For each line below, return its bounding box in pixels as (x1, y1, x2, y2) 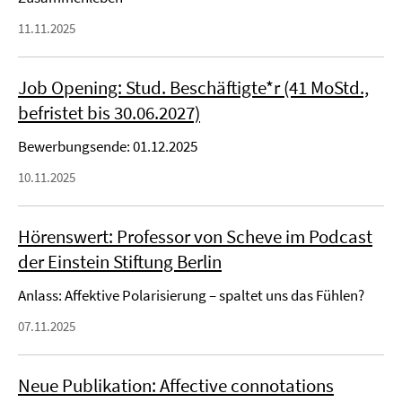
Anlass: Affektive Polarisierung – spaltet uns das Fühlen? (18, 285, 364, 305)
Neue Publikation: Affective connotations (18, 373, 334, 398)
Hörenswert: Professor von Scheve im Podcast (18, 224, 372, 249)
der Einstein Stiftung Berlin (18, 249, 222, 274)
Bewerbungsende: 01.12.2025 (18, 136, 197, 156)
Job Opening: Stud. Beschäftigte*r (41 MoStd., (18, 75, 369, 100)
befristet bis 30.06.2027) (18, 100, 200, 125)
